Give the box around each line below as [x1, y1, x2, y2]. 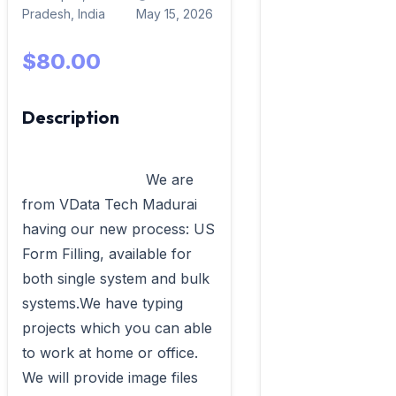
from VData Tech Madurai [22, 195, 197, 213]
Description [22, 106, 119, 128]
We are [22, 171, 146, 188]
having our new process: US [22, 220, 215, 238]
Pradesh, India [22, 6, 105, 21]
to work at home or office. [22, 344, 198, 362]
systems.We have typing [22, 294, 183, 312]
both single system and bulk [22, 270, 209, 287]
